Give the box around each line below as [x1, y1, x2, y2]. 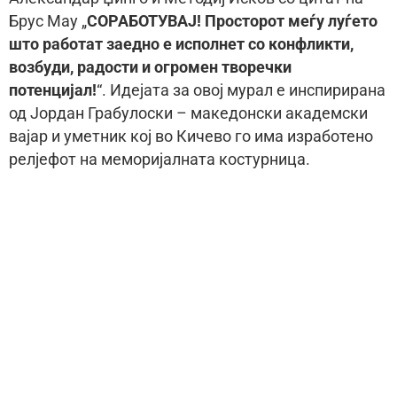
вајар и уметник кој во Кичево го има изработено [9, 128, 373, 146]
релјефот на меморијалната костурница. [9, 151, 310, 169]
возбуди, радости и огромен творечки [9, 58, 292, 77]
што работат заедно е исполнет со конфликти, [9, 35, 354, 54]
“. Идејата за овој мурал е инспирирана [97, 82, 385, 100]
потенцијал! [9, 82, 97, 100]
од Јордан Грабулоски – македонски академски [9, 105, 368, 123]
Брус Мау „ [9, 12, 87, 31]
